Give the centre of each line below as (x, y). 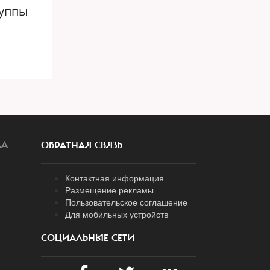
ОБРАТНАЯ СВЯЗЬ (82, 145)
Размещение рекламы (109, 190)
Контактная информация (115, 178)
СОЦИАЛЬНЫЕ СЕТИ (88, 238)
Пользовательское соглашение (126, 202)
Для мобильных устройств (117, 214)
